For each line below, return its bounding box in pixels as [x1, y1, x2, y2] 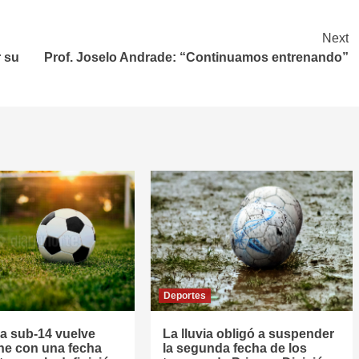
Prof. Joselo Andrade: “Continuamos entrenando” [44, 50, 349, 64]
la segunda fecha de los [162, 341, 307, 355]
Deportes [163, 290, 206, 301]
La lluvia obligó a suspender [162, 327, 334, 341]
